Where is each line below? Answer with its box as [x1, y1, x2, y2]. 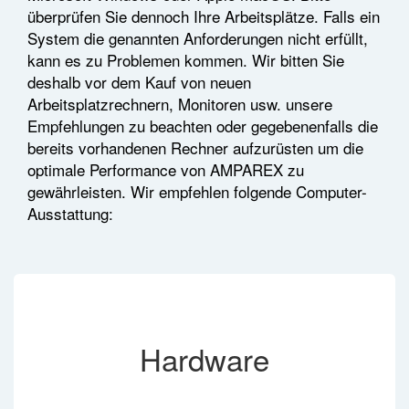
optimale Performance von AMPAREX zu [27, 158, 304, 181]
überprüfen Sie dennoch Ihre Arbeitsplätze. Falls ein [27, 5, 380, 27]
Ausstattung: [27, 202, 113, 225]
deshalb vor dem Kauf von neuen [27, 70, 251, 93]
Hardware [140, 337, 269, 380]
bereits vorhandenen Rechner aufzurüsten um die [27, 136, 363, 159]
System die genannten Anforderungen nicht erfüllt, [27, 26, 368, 49]
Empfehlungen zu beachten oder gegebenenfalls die [27, 114, 378, 137]
